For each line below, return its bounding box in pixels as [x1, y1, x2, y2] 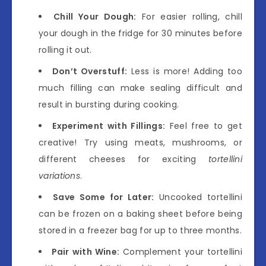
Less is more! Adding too [127, 65, 242, 77]
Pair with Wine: [51, 245, 120, 258]
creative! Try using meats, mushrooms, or [39, 136, 242, 148]
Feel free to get [165, 119, 243, 132]
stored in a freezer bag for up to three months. [39, 224, 242, 236]
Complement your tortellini [119, 245, 243, 258]
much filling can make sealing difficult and [39, 81, 242, 94]
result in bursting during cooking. [39, 98, 179, 110]
